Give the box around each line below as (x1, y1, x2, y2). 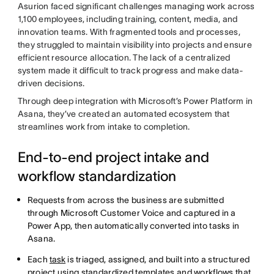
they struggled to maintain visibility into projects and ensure (17, 39, 253, 50)
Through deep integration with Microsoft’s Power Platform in (17, 95, 253, 106)
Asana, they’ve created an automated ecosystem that (17, 108, 230, 119)
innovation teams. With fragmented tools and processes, (17, 26, 240, 37)
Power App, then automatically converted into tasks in (27, 220, 240, 231)
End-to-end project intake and (17, 149, 209, 165)
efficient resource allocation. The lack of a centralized (17, 52, 231, 62)
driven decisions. (17, 78, 85, 88)
